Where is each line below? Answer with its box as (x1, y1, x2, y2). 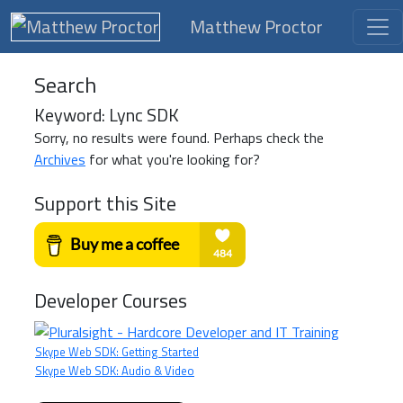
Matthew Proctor (190, 12, 323, 40)
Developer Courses (34, 285, 187, 315)
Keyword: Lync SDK (34, 101, 179, 129)
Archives (34, 148, 85, 170)
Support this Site (34, 188, 176, 218)
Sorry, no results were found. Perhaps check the (34, 127, 324, 148)
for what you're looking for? (85, 148, 260, 170)
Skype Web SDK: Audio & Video (35, 362, 194, 380)
